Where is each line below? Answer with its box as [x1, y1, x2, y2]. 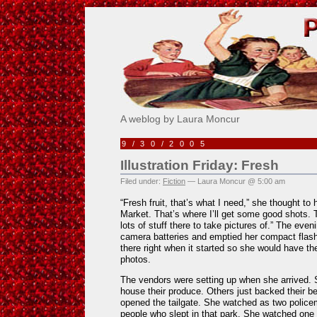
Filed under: [120, 177, 163, 185]
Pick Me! [120, 2, 203, 25]
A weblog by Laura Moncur [120, 113, 240, 125]
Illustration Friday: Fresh [120, 158, 279, 173]
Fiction [163, 177, 185, 185]
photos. [120, 253, 151, 265]
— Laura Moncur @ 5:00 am [185, 177, 285, 185]
